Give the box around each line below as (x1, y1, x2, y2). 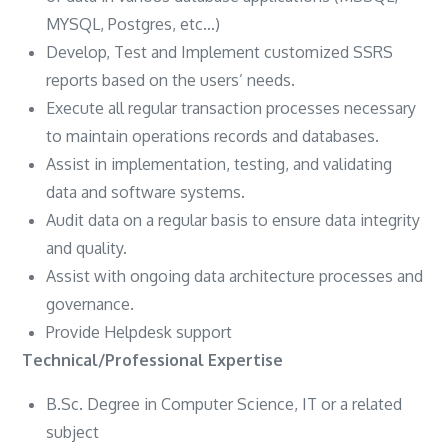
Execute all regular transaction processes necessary (46, 97, 417, 118)
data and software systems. (46, 181, 246, 202)
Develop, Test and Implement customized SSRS (46, 41, 394, 62)
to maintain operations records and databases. (46, 125, 380, 146)
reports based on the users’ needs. (46, 69, 296, 90)
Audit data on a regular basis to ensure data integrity (46, 209, 421, 230)
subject (46, 421, 100, 442)
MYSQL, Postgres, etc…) (46, 13, 221, 34)
